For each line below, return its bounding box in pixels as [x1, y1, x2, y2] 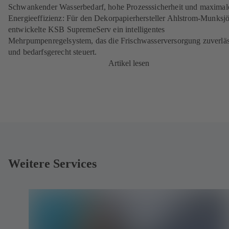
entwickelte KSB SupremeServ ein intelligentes [8, 25, 165, 34]
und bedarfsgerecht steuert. [8, 48, 97, 57]
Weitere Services [8, 157, 97, 170]
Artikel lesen [108, 59, 149, 68]
